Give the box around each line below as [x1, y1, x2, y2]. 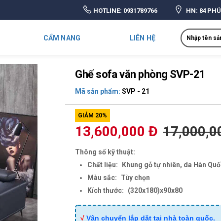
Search [181, 28, 204, 36]
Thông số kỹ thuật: [75, 148, 136, 156]
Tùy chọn [121, 174, 150, 182]
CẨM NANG [43, 34, 81, 42]
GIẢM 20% [78, 112, 108, 119]
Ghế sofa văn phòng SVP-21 [75, 68, 206, 80]
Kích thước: [87, 186, 124, 194]
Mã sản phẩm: [75, 87, 122, 95]
